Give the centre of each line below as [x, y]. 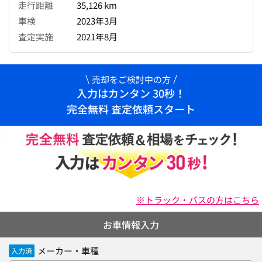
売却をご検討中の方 [131, 79]
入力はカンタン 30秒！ [131, 93]
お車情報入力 [131, 224]
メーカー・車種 [68, 251]
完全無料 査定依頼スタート [131, 109]
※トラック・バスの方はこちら [198, 199]
